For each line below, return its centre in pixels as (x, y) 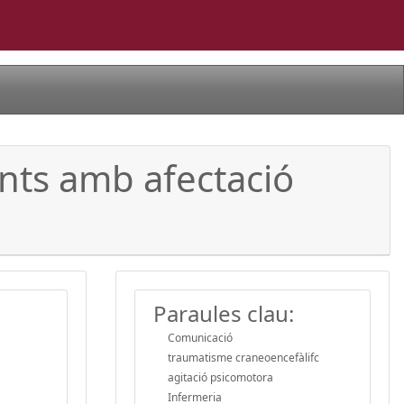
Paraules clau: (224, 313)
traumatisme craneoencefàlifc (243, 357)
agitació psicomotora (220, 377)
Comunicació (200, 337)
